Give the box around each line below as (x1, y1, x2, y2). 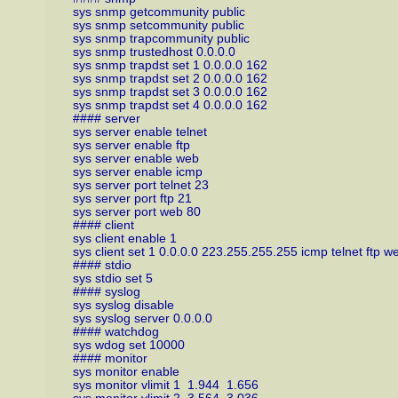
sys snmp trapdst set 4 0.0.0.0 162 (72, 98, 267, 112)
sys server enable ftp (72, 138, 190, 152)
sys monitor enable (72, 364, 179, 378)
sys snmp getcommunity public (72, 4, 245, 19)
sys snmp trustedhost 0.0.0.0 (72, 44, 235, 59)
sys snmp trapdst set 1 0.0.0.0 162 (72, 58, 267, 72)
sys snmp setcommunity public (72, 18, 244, 32)
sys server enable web (72, 151, 199, 165)
